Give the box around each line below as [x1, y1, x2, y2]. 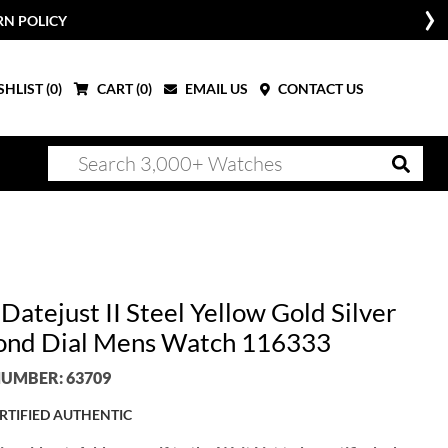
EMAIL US [182, 79, 248, 97]
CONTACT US [275, 79, 364, 97]
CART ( [94, 79, 140, 97]
